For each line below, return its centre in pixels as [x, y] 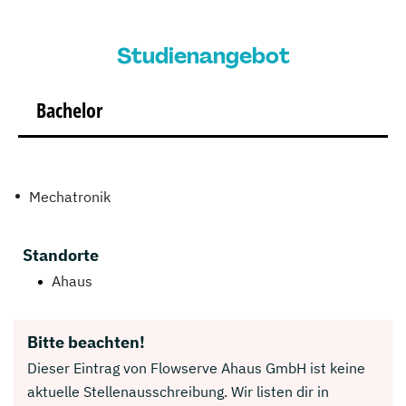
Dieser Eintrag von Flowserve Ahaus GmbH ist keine [196, 367]
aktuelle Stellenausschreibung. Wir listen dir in [178, 391]
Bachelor [69, 109]
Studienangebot [203, 55]
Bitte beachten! [86, 342]
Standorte [61, 255]
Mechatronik [70, 196]
